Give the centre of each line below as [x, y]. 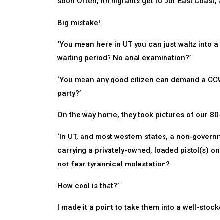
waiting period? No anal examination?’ [124, 58]
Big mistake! [79, 23]
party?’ [69, 93]
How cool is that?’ [88, 186]
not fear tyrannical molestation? [114, 164]
